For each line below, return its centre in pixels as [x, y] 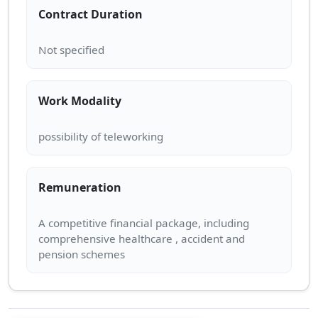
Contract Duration [91, 14]
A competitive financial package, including [144, 223]
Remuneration [80, 187]
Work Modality [80, 100]
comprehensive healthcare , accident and [142, 239]
